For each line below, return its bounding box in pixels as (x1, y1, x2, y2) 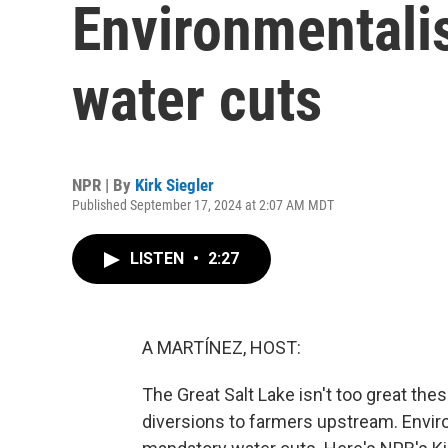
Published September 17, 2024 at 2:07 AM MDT (72, 197, 334, 213)
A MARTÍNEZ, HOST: (142, 337, 301, 358)
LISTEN (130, 249, 188, 268)
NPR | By (72, 175, 135, 195)
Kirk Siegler (135, 175, 214, 195)
